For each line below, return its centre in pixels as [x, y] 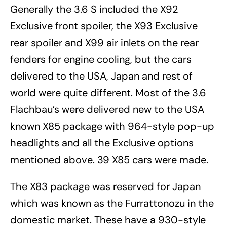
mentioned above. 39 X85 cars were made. [109, 160]
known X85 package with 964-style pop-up [112, 126]
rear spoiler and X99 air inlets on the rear [104, 43]
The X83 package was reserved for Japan [105, 187]
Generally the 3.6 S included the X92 [94, 9]
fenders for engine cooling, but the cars [101, 60]
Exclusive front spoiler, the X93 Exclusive [104, 26]
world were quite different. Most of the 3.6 [108, 93]
